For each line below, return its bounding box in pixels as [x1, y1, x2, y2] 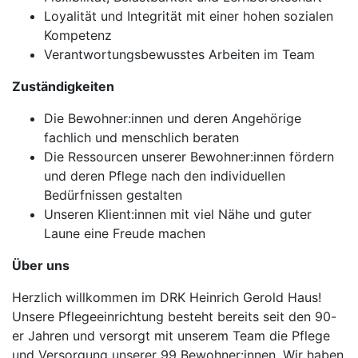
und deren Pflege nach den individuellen [44, 168, 285, 184]
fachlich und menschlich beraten [44, 129, 239, 145]
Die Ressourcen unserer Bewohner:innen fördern [44, 149, 334, 165]
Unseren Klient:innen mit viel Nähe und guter [44, 206, 312, 222]
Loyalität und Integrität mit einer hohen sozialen [44, 8, 333, 24]
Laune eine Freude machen [44, 225, 205, 241]
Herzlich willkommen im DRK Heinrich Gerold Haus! [12, 289, 321, 305]
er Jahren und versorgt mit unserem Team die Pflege [12, 328, 330, 344]
